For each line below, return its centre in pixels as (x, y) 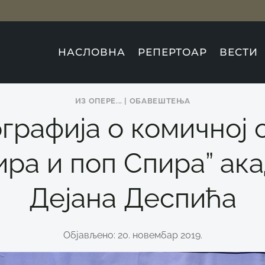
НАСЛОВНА (91, 52)
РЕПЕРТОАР (173, 52)
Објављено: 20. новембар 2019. (132, 235)
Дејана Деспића (132, 198)
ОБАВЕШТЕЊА (160, 101)
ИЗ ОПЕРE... (98, 101)
